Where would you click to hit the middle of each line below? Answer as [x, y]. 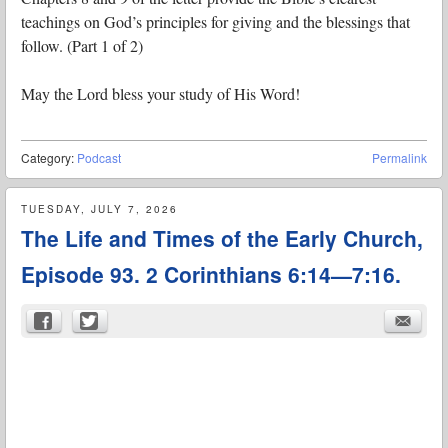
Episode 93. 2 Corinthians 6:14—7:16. [211, 274]
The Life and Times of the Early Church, [222, 238]
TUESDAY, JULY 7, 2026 [99, 209]
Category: [49, 158]
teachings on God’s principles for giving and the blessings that [215, 22]
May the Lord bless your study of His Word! [160, 94]
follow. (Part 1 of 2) [82, 46]
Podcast [99, 158]
